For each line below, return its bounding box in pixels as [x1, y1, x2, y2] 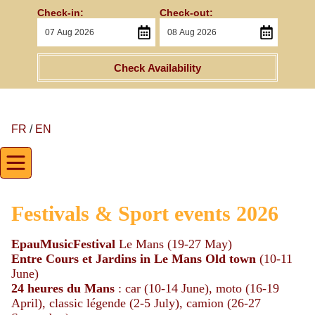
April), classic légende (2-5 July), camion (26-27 [11, 296, 261, 310]
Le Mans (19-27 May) [115, 237, 232, 251]
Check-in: [37, 7, 84, 18]
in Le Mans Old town [136, 252, 259, 266]
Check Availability [113, 61, 201, 74]
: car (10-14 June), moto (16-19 [115, 281, 279, 295]
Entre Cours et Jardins [11, 252, 136, 266]
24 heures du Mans [11, 281, 115, 295]
